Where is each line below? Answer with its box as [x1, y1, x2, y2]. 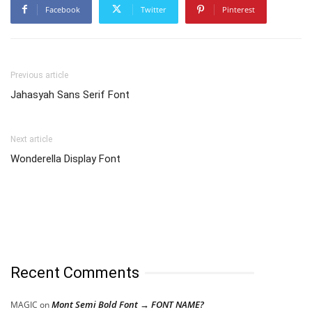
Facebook [45, 3, 80, 15]
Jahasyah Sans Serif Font [10, 88, 130, 101]
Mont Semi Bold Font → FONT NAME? [52, 297, 204, 311]
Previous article [10, 70, 68, 80]
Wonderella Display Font [10, 152, 120, 165]
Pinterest [222, 3, 255, 15]
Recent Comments [10, 263, 139, 281]
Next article [10, 134, 52, 144]
